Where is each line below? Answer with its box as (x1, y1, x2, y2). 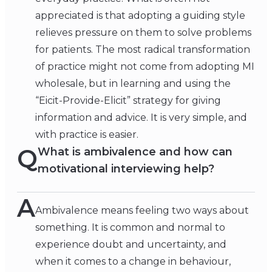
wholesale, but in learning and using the (35, 78, 231, 90)
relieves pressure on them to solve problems (35, 27, 251, 39)
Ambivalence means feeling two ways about (35, 205, 249, 217)
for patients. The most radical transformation (35, 44, 250, 56)
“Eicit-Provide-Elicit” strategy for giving (35, 95, 221, 107)
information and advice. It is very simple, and (35, 112, 247, 124)
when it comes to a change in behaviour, (35, 256, 231, 268)
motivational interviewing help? (38, 162, 214, 176)
